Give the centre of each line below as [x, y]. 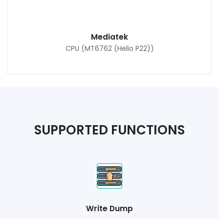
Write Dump [109, 209]
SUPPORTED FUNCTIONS [109, 130]
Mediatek [109, 37]
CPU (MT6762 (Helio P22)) [109, 48]
